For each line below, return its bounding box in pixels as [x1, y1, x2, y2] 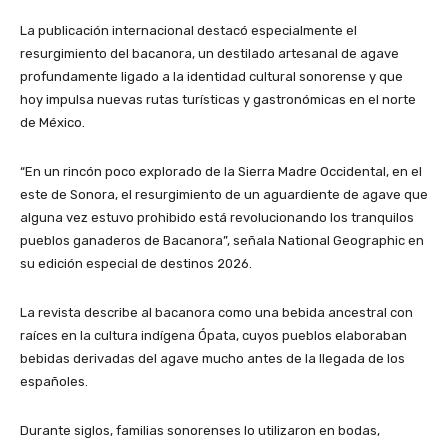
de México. [20, 114, 85, 130]
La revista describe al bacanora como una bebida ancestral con [20, 304, 413, 320]
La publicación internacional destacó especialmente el [20, 22, 357, 38]
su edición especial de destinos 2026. [20, 255, 252, 271]
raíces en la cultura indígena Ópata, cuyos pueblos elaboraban [20, 327, 407, 343]
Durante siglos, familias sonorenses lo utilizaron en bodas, [20, 422, 380, 438]
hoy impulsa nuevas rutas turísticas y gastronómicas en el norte [20, 91, 416, 107]
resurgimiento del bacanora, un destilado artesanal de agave [20, 45, 399, 61]
